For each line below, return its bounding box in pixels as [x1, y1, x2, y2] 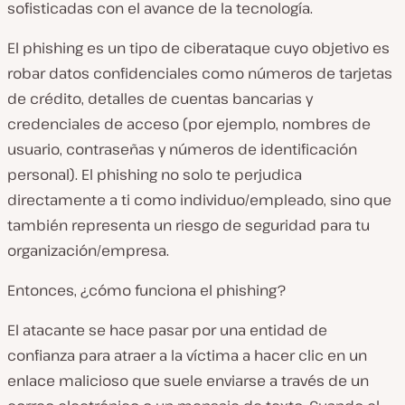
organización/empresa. [7, 240, 169, 260]
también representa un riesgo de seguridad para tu [7, 215, 370, 235]
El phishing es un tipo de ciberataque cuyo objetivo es [7, 38, 390, 58]
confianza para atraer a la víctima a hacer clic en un [7, 345, 367, 365]
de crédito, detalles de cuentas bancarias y [7, 89, 313, 108]
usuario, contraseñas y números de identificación [7, 139, 357, 159]
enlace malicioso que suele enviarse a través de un [7, 371, 369, 391]
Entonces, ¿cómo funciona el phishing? [7, 280, 286, 300]
